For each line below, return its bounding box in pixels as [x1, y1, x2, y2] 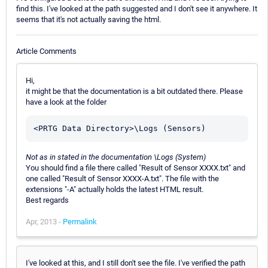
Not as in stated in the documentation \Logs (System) [26, 152, 206, 162]
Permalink [63, 217, 97, 226]
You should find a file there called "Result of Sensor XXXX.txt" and [26, 163, 245, 172]
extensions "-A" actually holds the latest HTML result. [26, 184, 203, 194]
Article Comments [16, 46, 77, 56]
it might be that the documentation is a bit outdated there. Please [26, 86, 243, 96]
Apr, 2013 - [26, 217, 63, 226]
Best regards [26, 195, 69, 205]
